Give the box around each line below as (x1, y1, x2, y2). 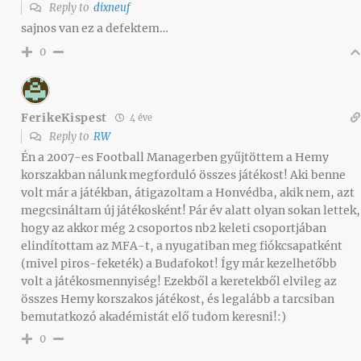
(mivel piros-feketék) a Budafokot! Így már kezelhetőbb (21, 256, 337, 272)
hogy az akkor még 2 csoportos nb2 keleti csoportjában (21, 221, 326, 236)
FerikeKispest (21, 110, 108, 125)
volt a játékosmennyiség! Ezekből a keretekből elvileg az (21, 274, 337, 289)
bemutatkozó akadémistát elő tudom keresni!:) (21, 309, 286, 325)
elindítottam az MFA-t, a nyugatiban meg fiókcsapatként (21, 239, 342, 254)
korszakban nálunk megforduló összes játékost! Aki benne (21, 168, 346, 183)
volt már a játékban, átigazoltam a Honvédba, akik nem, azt (21, 185, 355, 201)
